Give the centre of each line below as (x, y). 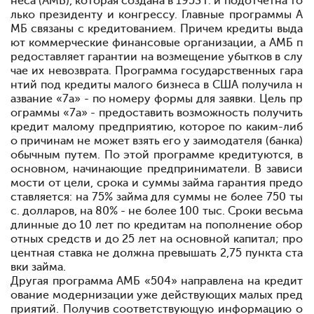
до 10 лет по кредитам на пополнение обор (182, 225)
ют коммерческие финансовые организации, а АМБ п (157, 43)
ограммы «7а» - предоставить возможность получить (157, 113)
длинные (36, 225)
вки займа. (38, 267)
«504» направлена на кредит (223, 281)
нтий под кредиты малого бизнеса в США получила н (157, 85)
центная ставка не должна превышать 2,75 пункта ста (157, 253)
